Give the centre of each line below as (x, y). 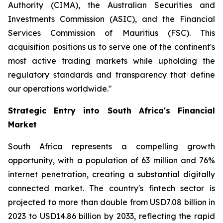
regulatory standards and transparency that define (111, 75)
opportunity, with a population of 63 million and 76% (111, 161)
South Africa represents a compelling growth (111, 147)
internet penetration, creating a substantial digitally (111, 174)
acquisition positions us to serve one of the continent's (111, 47)
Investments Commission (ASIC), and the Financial (111, 19)
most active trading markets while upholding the (111, 61)
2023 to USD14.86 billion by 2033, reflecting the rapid (111, 216)
